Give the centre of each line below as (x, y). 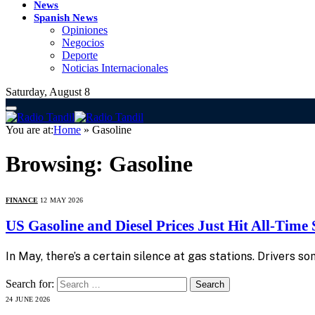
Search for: (30, 283)
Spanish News (66, 17)
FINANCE (22, 200)
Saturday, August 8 (48, 92)
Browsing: (57, 164)
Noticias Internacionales (115, 68)
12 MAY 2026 (62, 200)
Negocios (83, 43)
